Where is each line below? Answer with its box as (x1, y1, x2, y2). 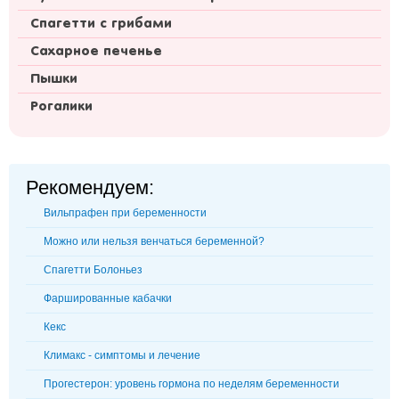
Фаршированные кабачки (44, 292, 172, 305)
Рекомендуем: (26, 176, 154, 199)
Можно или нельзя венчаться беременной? (44, 235, 265, 248)
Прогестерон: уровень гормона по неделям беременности (44, 378, 339, 390)
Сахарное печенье (30, 45, 162, 58)
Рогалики (30, 101, 93, 113)
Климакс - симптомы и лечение (44, 349, 200, 362)
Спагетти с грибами (30, 18, 172, 30)
